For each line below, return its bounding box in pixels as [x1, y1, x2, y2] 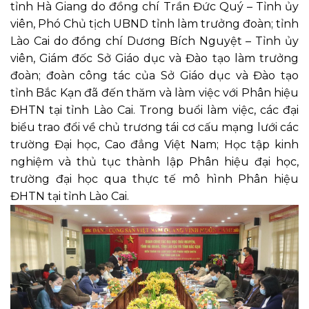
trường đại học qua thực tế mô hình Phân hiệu [10, 172, 299, 186]
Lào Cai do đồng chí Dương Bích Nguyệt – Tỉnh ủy [10, 34, 299, 48]
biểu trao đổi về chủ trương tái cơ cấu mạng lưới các [10, 120, 299, 134]
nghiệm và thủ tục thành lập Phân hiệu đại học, [10, 154, 299, 168]
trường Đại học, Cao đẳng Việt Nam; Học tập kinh [10, 137, 299, 151]
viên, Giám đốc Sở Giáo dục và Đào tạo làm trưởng [10, 51, 299, 65]
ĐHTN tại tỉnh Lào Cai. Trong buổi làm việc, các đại [10, 103, 299, 117]
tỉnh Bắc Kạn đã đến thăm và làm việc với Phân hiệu [10, 86, 299, 99]
